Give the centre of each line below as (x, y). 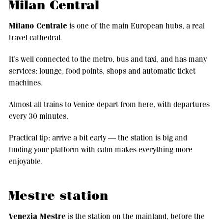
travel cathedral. (35, 37)
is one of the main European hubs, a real (136, 26)
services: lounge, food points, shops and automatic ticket (102, 71)
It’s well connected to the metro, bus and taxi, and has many (108, 59)
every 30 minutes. (38, 116)
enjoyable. (26, 161)
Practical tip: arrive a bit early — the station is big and (98, 137)
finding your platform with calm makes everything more (100, 149)
